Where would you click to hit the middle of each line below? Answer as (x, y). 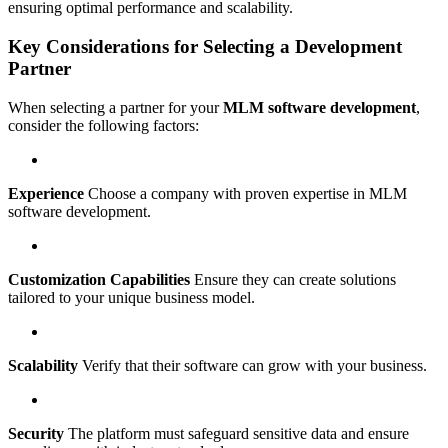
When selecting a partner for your (115, 107)
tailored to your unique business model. (131, 297)
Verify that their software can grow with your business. (252, 365)
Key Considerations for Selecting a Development (205, 47)
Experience (46, 193)
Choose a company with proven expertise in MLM (245, 193)
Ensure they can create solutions (293, 279)
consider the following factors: (103, 125)
